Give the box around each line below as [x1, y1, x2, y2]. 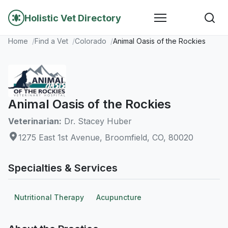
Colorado [75, 37, 106, 45]
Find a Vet [35, 37, 68, 45]
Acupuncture [96, 193, 141, 202]
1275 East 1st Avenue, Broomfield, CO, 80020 [18, 132, 193, 142]
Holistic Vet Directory [24, 12, 121, 23]
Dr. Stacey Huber [62, 116, 132, 126]
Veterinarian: [8, 116, 62, 126]
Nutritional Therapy [14, 193, 84, 202]
